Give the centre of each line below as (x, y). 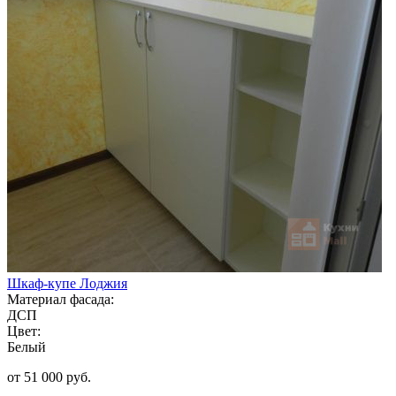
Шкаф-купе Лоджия (67, 283)
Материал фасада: (61, 299)
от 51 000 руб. (49, 377)
